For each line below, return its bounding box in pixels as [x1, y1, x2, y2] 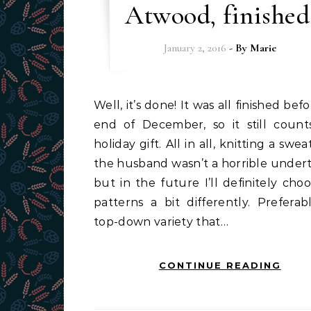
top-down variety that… [94, 215, 229, 228]
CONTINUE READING [158, 260, 281, 271]
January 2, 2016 [163, 41, 226, 55]
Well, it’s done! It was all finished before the [94, 99, 106, 112]
